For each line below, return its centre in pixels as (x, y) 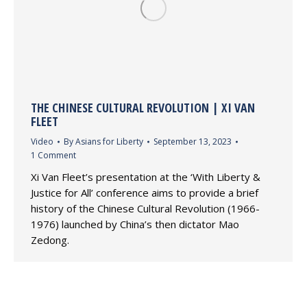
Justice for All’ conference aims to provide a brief (145, 193)
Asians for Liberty (109, 142)
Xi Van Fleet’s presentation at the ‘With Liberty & (146, 177)
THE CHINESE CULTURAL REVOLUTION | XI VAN (143, 108)
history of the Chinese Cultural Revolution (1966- (145, 209)
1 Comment (53, 156)
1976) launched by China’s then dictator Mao (135, 224)
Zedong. (50, 240)
